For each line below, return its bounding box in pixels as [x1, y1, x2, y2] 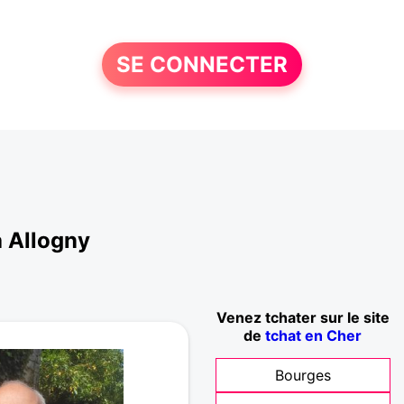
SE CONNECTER [115, 51, 288, 78]
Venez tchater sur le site [216, 308, 390, 327]
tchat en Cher [265, 326, 363, 345]
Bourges [274, 366, 331, 385]
